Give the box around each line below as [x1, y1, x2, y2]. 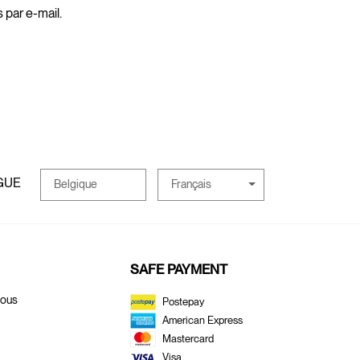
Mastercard [162, 332, 214, 345]
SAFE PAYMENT [130, 260, 227, 277]
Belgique [53, 178, 97, 190]
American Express [162, 313, 243, 326]
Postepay [162, 295, 204, 308]
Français [171, 177, 212, 190]
